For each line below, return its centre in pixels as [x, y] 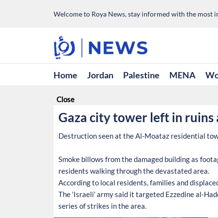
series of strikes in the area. [102, 206]
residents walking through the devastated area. [134, 171]
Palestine [141, 75]
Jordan [100, 75]
